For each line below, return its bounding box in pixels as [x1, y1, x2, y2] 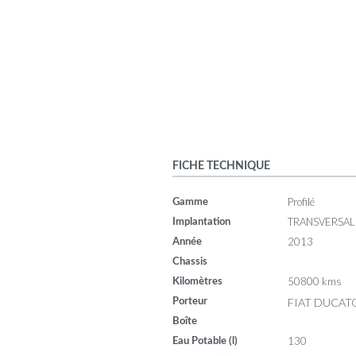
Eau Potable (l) [172, 335, 238, 346]
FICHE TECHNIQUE [172, 159, 270, 172]
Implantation [172, 216, 230, 227]
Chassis [172, 256, 207, 267]
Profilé [288, 195, 315, 208]
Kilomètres [172, 276, 222, 287]
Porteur [172, 296, 207, 307]
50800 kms [288, 274, 342, 288]
